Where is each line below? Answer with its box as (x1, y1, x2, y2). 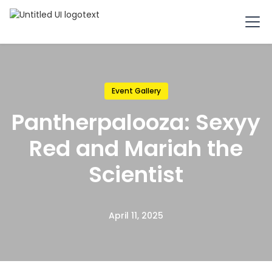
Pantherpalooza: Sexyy (12, 107, 260, 138)
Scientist (89, 159, 183, 190)
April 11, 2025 (109, 209, 163, 222)
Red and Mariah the (29, 133, 243, 164)
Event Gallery (111, 86, 161, 96)
